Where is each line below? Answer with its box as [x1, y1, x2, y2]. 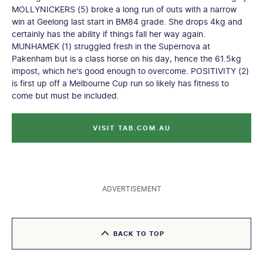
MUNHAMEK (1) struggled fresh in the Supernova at [12, 41, 210, 51]
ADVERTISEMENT [102, 184, 161, 193]
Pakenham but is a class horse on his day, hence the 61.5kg [12, 53, 241, 63]
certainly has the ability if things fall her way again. [12, 28, 205, 39]
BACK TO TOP [113, 229, 164, 238]
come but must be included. [12, 90, 119, 100]
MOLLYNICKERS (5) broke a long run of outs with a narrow [12, 4, 237, 14]
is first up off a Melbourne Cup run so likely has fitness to [12, 77, 229, 88]
